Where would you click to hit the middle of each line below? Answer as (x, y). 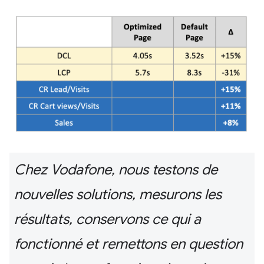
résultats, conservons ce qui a (108, 220)
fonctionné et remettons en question (128, 244)
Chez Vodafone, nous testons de (116, 170)
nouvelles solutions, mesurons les (118, 195)
